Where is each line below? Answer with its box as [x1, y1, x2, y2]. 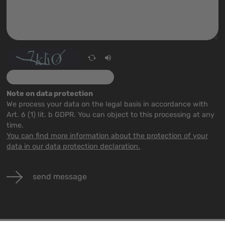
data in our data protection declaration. [7, 142, 141, 151]
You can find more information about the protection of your [7, 132, 208, 140]
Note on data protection [7, 89, 93, 98]
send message [33, 171, 87, 181]
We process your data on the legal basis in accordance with [7, 100, 208, 108]
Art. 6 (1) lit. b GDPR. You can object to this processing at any [7, 110, 215, 119]
